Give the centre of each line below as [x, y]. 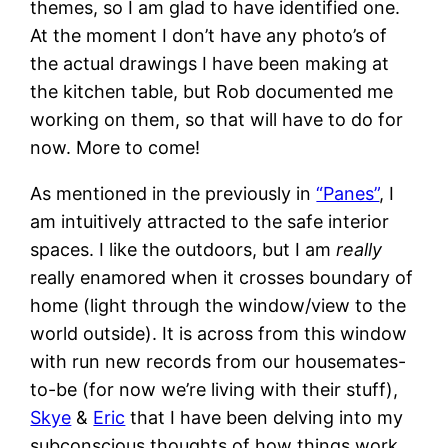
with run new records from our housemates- [218, 362]
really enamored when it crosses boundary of [222, 278]
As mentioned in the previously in [173, 194]
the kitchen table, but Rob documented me [212, 92]
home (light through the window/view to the [218, 306]
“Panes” [348, 194]
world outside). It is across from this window [219, 334]
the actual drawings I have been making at [210, 64]
